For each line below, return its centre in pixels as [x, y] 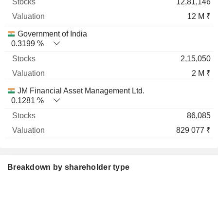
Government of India [52, 34]
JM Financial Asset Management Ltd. [81, 91]
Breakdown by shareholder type [69, 167]
